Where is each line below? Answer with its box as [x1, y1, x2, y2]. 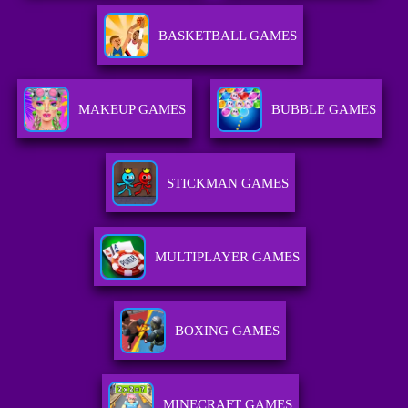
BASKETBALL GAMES [158, 28, 297, 44]
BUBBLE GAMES [271, 102, 377, 117]
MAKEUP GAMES [78, 102, 187, 117]
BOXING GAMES [175, 323, 280, 339]
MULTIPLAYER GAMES [155, 250, 301, 265]
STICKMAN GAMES [166, 176, 289, 191]
